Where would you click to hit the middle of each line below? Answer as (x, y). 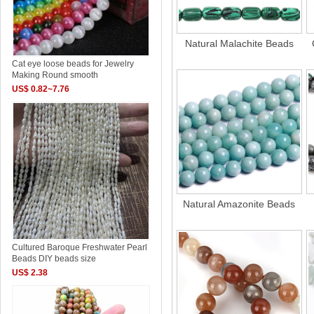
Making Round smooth (55, 75)
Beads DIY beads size (54, 258)
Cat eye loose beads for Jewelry (73, 64)
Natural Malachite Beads (239, 44)
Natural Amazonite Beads (239, 204)
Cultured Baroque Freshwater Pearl (80, 247)
